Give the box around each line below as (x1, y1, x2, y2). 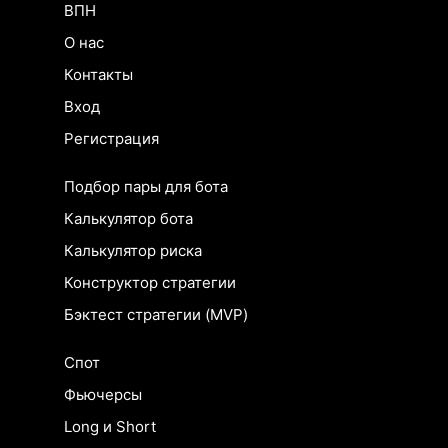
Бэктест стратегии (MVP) (64, 305, 248, 325)
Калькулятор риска (64, 241, 202, 261)
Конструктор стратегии (64, 273, 236, 293)
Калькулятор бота (64, 209, 193, 229)
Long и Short (64, 417, 156, 437)
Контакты (64, 65, 133, 85)
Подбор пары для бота (64, 177, 228, 197)
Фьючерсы (64, 385, 142, 405)
